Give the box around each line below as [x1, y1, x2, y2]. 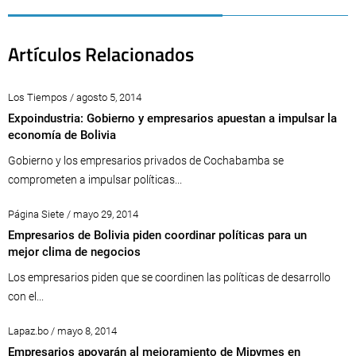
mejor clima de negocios [8, 245, 141, 259]
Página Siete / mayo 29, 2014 [8, 208, 138, 220]
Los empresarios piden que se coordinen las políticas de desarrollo [8, 271, 331, 284]
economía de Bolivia [8, 128, 116, 142]
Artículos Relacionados [8, 40, 194, 68]
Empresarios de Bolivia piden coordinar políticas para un [8, 228, 307, 242]
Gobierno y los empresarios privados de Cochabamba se [8, 154, 284, 167]
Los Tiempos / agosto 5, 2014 [8, 91, 141, 103]
